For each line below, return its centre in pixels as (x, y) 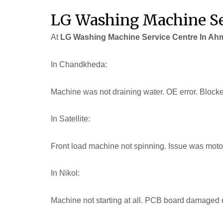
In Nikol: (65, 173)
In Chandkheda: (79, 64)
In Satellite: (70, 119)
